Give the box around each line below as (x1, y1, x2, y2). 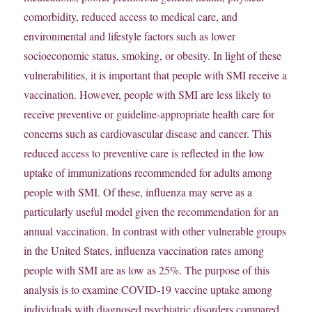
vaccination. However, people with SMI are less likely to (24, 87, 272, 102)
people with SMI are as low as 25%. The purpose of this (24, 263, 270, 278)
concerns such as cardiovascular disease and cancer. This (24, 126, 272, 141)
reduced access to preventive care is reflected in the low (24, 146, 265, 161)
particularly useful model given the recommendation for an (24, 204, 279, 219)
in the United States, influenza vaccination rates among (24, 243, 265, 258)
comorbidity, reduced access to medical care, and (24, 9, 238, 24)
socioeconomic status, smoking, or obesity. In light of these (24, 48, 282, 63)
